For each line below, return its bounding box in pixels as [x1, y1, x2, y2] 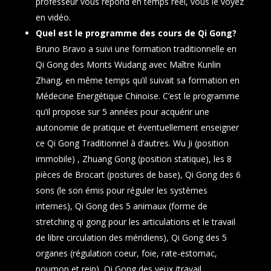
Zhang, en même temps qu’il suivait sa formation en [35, 74, 240, 86]
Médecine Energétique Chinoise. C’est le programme [35, 90, 240, 102]
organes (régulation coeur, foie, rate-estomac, [35, 247, 217, 259]
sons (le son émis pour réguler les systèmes [35, 184, 207, 196]
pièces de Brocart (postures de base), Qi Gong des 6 [35, 169, 241, 180]
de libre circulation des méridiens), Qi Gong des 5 [35, 232, 227, 243]
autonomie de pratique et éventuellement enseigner [35, 122, 239, 133]
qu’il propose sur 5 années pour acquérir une [35, 106, 209, 117]
